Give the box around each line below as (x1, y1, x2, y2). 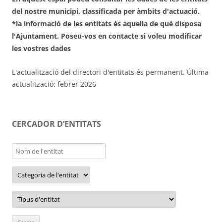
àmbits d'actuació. (137, 6, 200, 16)
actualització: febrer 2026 (12, 79, 96, 89)
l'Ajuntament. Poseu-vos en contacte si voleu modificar (12, 31, 202, 41)
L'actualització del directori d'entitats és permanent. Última (12, 67, 209, 77)
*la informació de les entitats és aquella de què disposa (12, 18, 201, 28)
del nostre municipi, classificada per (12, 6, 137, 16)
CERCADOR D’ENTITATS (12, 118, 101, 129)
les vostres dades (12, 43, 71, 53)
